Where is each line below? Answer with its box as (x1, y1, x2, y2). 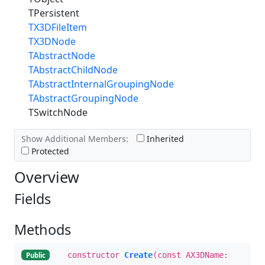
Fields (14, 189, 51, 208)
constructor (67, 250, 124, 260)
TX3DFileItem (28, 20, 87, 34)
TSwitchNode (28, 105, 88, 119)
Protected (28, 146, 69, 157)
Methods (14, 219, 71, 239)
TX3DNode (28, 34, 76, 48)
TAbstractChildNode (28, 63, 118, 76)
